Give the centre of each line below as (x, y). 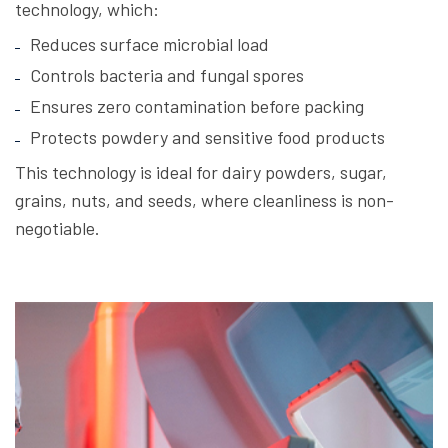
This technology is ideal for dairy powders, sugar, (201, 172)
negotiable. (57, 228)
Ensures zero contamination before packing (197, 106)
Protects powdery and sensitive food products (207, 137)
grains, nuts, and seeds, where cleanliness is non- (204, 200)
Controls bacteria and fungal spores (167, 75)
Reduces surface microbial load (149, 44)
